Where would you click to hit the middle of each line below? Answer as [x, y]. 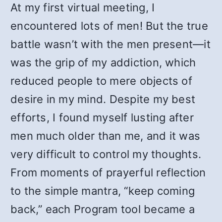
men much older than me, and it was [106, 136]
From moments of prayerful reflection [108, 172]
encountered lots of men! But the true [109, 26]
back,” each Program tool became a [103, 209]
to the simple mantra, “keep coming [103, 191]
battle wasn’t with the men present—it [111, 44]
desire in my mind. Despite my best [103, 99]
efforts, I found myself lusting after [102, 117]
